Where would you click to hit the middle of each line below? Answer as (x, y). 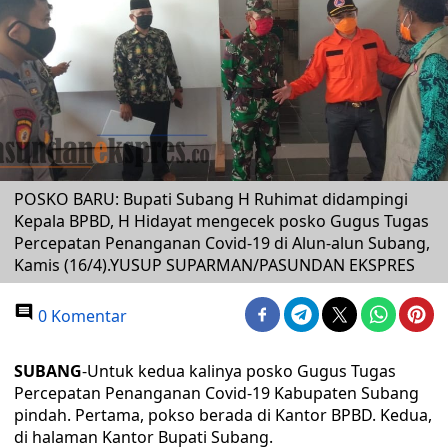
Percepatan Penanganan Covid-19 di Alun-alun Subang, (222, 243)
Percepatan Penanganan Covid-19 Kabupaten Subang (216, 393)
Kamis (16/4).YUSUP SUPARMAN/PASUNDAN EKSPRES (214, 265)
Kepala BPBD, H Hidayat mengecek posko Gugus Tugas (221, 221)
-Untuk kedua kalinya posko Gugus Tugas (239, 371)
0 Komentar (80, 316)
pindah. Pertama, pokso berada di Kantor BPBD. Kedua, (223, 415)
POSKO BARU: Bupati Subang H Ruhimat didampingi (211, 199)
